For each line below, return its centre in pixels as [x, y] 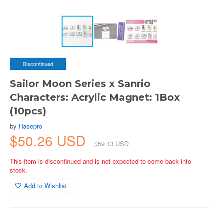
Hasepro [30, 126]
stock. [19, 170]
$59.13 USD [111, 143]
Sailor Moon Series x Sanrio [80, 84]
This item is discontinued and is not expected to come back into [100, 161]
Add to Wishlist [45, 186]
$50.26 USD [50, 140]
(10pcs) [28, 111]
